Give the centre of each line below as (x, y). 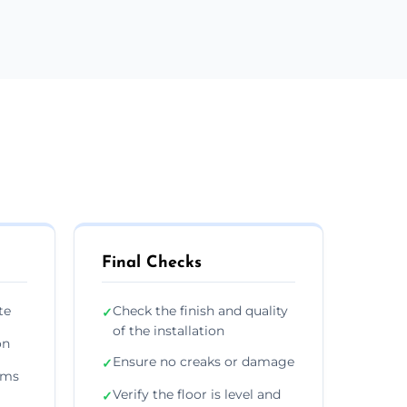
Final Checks (152, 263)
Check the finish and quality (200, 310)
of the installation (169, 330)
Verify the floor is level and (197, 394)
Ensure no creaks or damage (203, 361)
